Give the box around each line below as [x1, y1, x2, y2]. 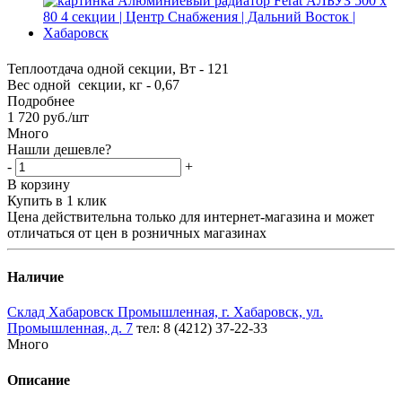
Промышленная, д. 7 [7, 320, 133, 336]
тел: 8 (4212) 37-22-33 [136, 320, 267, 336]
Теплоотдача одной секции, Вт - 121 [7, 60, 229, 76]
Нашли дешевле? [7, 141, 111, 157]
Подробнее [7, 92, 74, 109]
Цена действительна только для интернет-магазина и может [7, 208, 374, 224]
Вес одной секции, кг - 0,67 [7, 76, 179, 92]
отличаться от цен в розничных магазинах [7, 224, 267, 240]
